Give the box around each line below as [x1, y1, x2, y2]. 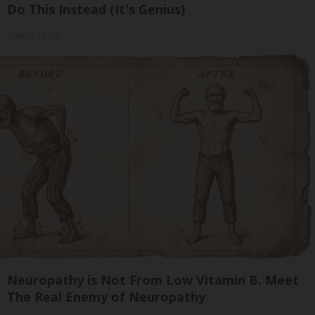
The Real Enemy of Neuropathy [7, 288, 205, 305]
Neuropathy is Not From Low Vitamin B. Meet [7, 271, 299, 288]
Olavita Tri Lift [7, 31, 60, 41]
